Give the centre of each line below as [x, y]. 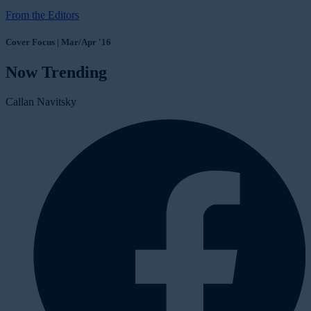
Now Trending [56, 73]
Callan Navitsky [41, 102]
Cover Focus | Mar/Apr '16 [58, 42]
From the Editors [42, 15]
